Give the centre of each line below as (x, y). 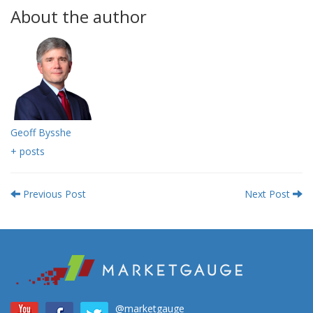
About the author (79, 17)
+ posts (28, 152)
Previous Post (53, 194)
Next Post (269, 194)
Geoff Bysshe (41, 133)
